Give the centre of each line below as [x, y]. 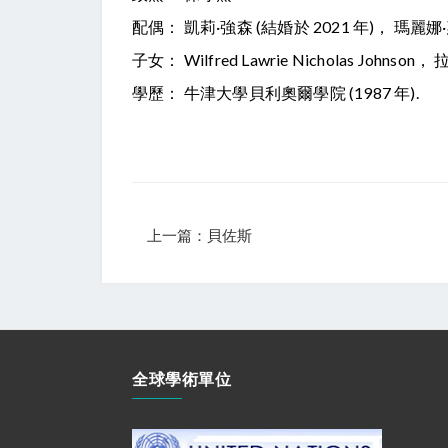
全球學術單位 [182, 379]
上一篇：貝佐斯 [199, 236]
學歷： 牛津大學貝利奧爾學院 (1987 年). [275, 93]
